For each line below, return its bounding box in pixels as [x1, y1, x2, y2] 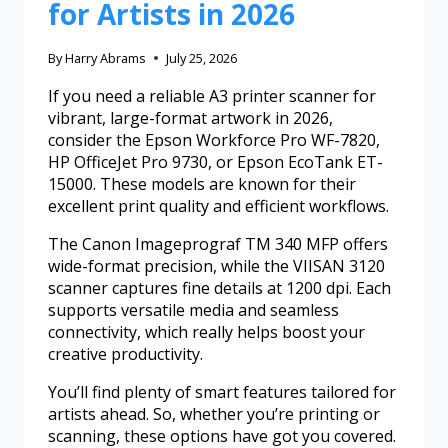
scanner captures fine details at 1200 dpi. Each [48, 276, 391, 299]
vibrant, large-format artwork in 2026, [48, 106, 333, 129]
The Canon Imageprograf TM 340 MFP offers [48, 232, 388, 255]
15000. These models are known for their [48, 172, 356, 195]
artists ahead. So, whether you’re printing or [48, 402, 380, 425]
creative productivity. [48, 342, 203, 365]
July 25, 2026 [166, 48, 238, 67]
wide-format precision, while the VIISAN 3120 [48, 254, 385, 277]
